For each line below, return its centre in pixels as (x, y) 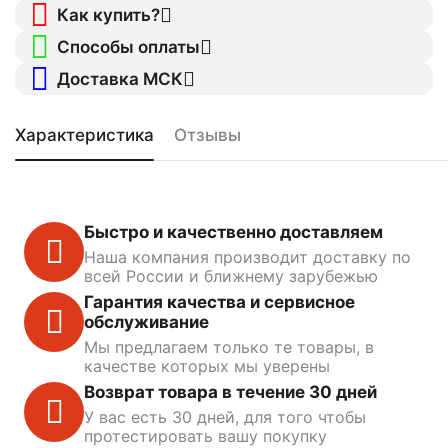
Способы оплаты (128, 46)
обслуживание (146, 321)
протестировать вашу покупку (205, 435)
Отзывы (207, 135)
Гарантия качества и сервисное (219, 301)
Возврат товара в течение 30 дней (230, 391)
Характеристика (84, 135)
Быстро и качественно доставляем (233, 231)
